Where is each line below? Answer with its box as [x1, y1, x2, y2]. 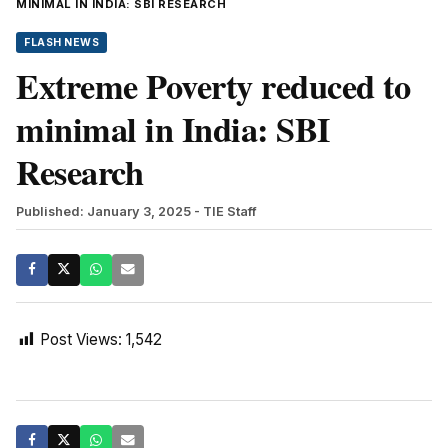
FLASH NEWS [24, 35, 99, 49]
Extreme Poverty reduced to [16, 60, 410, 111]
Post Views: [40, 329, 122, 349]
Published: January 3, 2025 [16, 203, 191, 219]
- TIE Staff [194, 203, 257, 219]
